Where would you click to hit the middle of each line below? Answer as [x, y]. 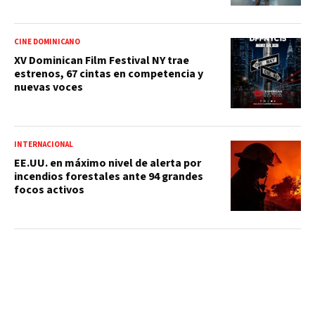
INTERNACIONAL [44, 144]
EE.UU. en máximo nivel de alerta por [108, 163]
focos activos [49, 189]
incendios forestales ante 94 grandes [109, 176]
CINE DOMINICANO [47, 41]
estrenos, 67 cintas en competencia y [109, 73]
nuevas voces [49, 87]
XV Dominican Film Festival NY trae [102, 60]
